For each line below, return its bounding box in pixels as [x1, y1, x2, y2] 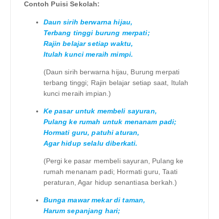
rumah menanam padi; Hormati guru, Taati [43, 167, 177, 175]
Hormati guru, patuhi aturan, [43, 128, 140, 136]
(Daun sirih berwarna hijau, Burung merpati [43, 67, 180, 76]
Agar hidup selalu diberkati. [43, 139, 138, 147]
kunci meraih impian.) [43, 89, 111, 97]
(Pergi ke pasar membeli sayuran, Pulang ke [43, 156, 184, 165]
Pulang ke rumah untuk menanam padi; [43, 117, 177, 126]
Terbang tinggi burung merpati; [43, 28, 150, 37]
